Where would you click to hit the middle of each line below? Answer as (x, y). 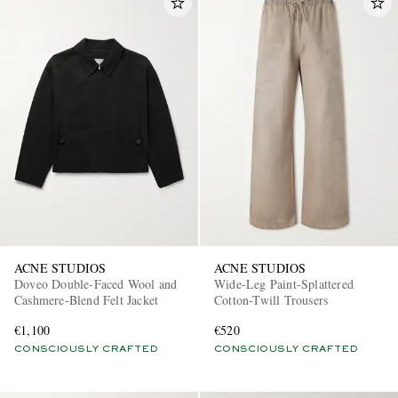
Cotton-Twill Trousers (272, 299)
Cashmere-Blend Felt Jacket (87, 299)
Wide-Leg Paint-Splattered (284, 283)
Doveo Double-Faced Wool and (96, 283)
